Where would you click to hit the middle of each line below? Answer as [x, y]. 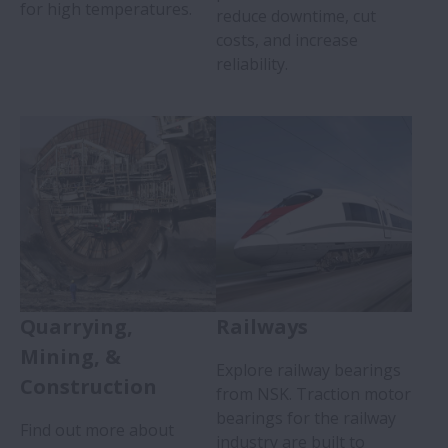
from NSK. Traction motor [313, 393]
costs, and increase [287, 39]
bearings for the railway [306, 417]
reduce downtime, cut [296, 15]
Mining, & [70, 356]
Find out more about [97, 429]
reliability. [252, 63]
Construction [88, 386]
